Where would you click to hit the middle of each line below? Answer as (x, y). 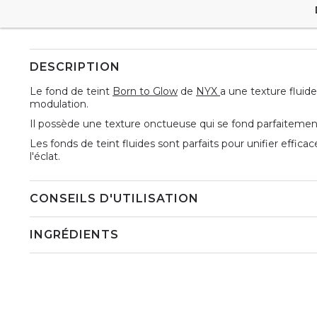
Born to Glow (145, 91)
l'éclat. (45, 156)
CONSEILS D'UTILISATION (114, 198)
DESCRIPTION (75, 67)
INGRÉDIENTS (74, 234)
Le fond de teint (71, 91)
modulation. (59, 104)
